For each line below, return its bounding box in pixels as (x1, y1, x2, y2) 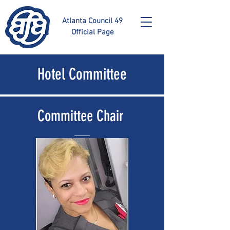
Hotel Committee (37, 65, 127, 84)
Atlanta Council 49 (62, 16, 123, 26)
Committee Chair (37, 107, 127, 125)
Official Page (71, 28, 114, 37)
